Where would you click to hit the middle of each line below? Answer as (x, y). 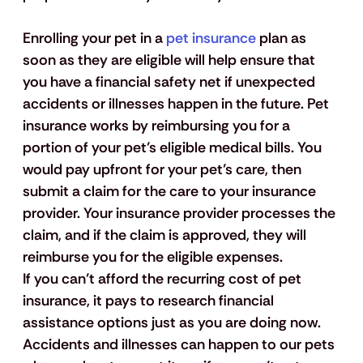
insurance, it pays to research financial (149, 301)
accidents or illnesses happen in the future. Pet (177, 104)
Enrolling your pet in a (94, 38)
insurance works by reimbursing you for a (158, 126)
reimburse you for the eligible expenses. (154, 257)
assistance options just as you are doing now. (173, 323)
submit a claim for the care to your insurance (171, 192)
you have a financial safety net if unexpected (170, 82)
